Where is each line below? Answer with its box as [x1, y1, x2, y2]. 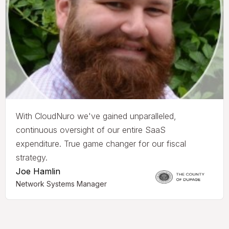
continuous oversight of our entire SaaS [16, 125, 166, 135]
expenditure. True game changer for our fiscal [16, 139, 186, 149]
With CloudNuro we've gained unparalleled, [16, 111, 176, 122]
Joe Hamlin [16, 166, 60, 177]
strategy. [16, 152, 48, 163]
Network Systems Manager [16, 179, 107, 189]
